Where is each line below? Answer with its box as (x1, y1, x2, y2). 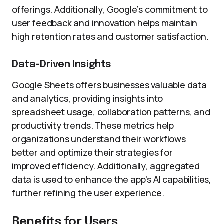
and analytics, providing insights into (12, 92, 163, 104)
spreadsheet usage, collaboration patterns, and (12, 106, 210, 118)
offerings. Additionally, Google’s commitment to (12, 3, 208, 15)
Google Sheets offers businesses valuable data (12, 79, 207, 91)
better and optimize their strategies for (12, 146, 173, 158)
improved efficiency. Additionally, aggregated (12, 160, 200, 172)
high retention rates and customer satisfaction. (12, 30, 209, 42)
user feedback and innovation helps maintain (12, 17, 198, 29)
